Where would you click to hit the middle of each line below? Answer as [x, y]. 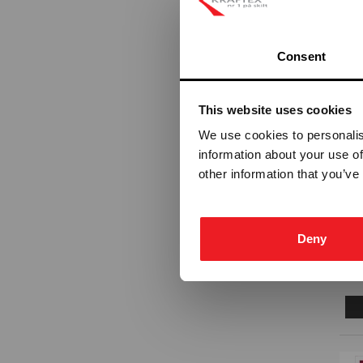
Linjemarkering [154, 33]
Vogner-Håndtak [158, 62]
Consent [301, 57]
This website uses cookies [275, 109]
